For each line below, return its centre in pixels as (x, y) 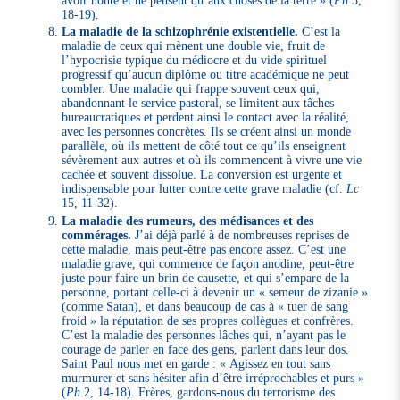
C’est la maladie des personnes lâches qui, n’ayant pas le (204, 334)
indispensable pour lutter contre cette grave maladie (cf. (204, 189)
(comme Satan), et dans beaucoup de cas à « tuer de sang (205, 306)
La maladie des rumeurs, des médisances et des (188, 220)
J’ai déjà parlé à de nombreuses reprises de (241, 234)
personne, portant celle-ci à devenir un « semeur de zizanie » (215, 292)
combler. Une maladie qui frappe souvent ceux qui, (191, 89)
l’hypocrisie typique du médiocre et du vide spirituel (195, 60)
